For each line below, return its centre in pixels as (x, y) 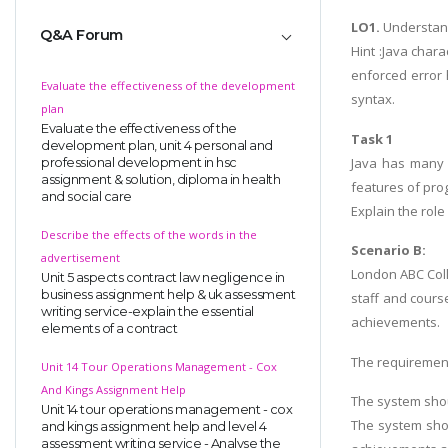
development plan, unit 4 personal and (157, 145)
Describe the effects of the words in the (149, 234)
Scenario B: (388, 250)
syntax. (373, 99)
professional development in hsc (139, 162)
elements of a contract (109, 328)
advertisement (80, 257)
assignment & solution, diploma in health (160, 179)
